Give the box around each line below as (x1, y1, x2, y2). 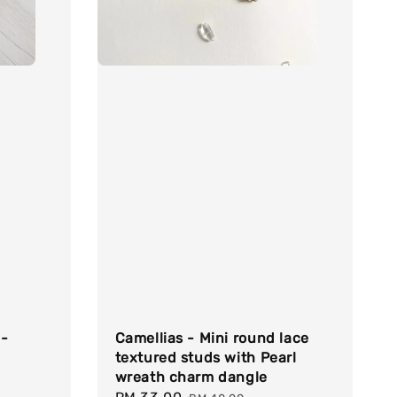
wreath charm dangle (114, 369, 268, 386)
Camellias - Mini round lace (114, 330, 309, 347)
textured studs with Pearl (114, 349, 297, 367)
